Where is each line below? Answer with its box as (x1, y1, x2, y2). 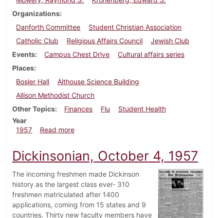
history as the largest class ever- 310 (12, 180, 129, 189)
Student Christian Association (89, 23, 182, 32)
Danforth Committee (16, 23, 81, 32)
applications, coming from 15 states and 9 (12, 200, 146, 209)
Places (12, 64, 34, 73)
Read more (39, 126, 74, 134)
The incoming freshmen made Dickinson (12, 170, 139, 179)
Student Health (118, 105, 166, 113)
